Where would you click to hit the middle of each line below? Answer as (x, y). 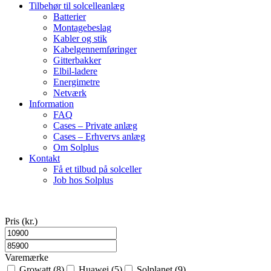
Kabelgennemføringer (95, 49)
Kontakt (44, 158)
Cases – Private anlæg (95, 126)
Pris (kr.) (21, 221)
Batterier (70, 17)
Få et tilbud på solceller (97, 169)
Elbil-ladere (75, 71)
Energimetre (77, 82)
